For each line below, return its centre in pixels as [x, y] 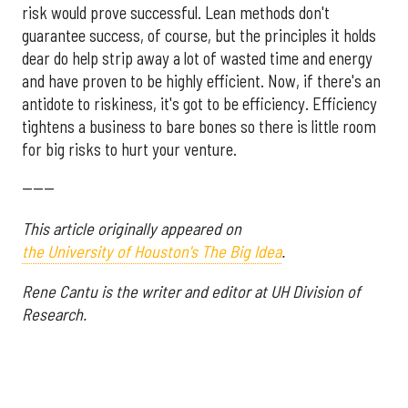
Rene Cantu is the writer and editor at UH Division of [191, 292]
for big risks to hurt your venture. [129, 149]
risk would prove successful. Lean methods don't [176, 12]
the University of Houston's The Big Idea [152, 251]
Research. [54, 315]
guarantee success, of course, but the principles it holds [199, 35]
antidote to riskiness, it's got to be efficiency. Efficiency [199, 103]
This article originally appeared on [132, 228]
